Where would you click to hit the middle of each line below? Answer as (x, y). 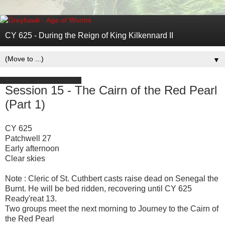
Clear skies (25, 158)
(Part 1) (25, 104)
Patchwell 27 (28, 138)
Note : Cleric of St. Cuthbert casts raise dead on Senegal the (112, 178)
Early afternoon (33, 148)
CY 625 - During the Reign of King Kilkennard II (89, 35)
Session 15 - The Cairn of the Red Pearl (111, 90)
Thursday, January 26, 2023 (41, 80)
